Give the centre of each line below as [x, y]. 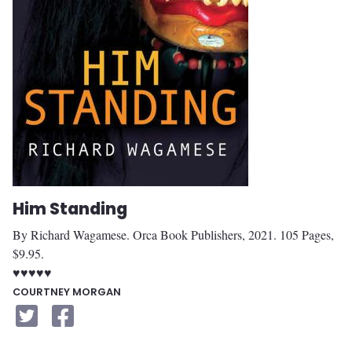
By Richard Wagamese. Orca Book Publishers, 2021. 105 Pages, [173, 234]
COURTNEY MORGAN [67, 291]
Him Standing [70, 209]
